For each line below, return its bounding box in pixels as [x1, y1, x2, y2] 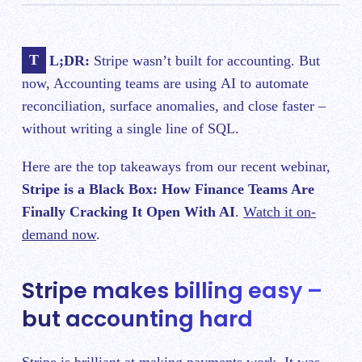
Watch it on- [243, 203, 316, 220]
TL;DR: [48, 52, 90, 69]
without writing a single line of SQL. [22, 120, 239, 137]
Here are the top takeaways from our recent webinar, [22, 158, 330, 175]
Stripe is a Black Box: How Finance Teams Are [22, 180, 314, 197]
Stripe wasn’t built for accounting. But [89, 52, 320, 69]
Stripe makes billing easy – [22, 275, 322, 305]
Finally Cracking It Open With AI [22, 203, 235, 220]
